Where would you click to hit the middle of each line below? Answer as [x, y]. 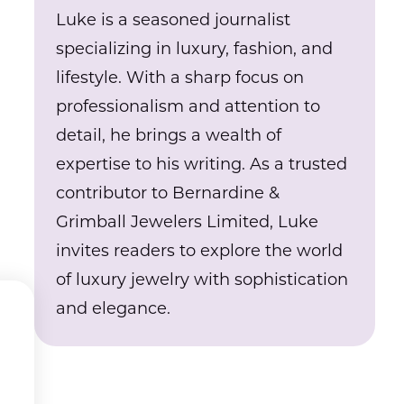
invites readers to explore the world [200, 252]
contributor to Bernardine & [168, 194]
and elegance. [114, 310]
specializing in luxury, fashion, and [195, 50]
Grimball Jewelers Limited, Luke [188, 223]
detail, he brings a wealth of [169, 137]
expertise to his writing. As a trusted [202, 165]
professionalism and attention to [188, 108]
